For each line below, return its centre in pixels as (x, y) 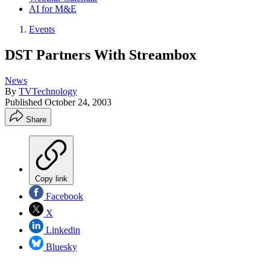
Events (42, 29)
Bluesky (60, 246)
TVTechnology (48, 91)
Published (25, 102)
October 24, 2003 (78, 102)
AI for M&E (53, 9)
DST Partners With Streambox (101, 55)
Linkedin (62, 230)
